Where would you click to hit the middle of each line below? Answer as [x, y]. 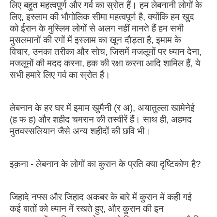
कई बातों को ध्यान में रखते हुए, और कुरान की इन [87, 208]
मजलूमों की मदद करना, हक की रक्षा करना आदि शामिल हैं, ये [105, 63]
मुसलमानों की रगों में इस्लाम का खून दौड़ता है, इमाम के [95, 40]
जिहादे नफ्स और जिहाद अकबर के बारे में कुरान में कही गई [101, 197]
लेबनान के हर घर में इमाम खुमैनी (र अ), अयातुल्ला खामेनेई [102, 108]
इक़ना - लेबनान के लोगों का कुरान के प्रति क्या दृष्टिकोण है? [105, 164]
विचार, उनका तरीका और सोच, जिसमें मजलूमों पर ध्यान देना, [106, 51]
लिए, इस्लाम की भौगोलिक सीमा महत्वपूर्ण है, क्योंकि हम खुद [102, 16]
